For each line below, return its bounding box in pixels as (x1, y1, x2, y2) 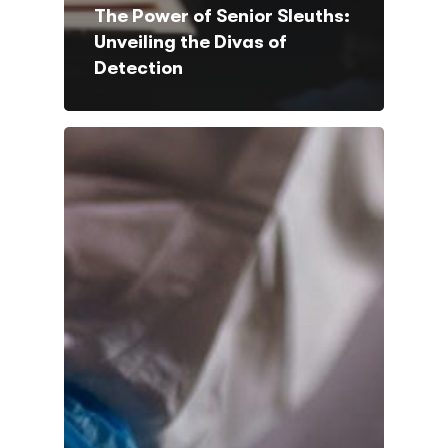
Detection (94, 56, 183, 79)
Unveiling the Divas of (94, 30, 287, 53)
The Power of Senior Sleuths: (94, 4, 350, 27)
